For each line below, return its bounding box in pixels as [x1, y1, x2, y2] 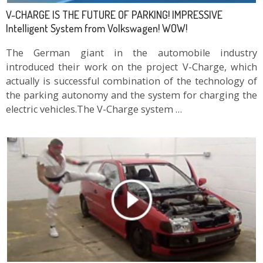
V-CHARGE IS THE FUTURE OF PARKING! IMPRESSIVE [6, 7, 222, 21]
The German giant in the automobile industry [6, 46, 257, 59]
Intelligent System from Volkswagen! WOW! [6, 21, 187, 35]
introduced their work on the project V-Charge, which [6, 60, 257, 73]
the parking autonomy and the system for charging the [6, 88, 257, 102]
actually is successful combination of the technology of [6, 74, 257, 87]
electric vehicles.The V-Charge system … [6, 102, 182, 116]
